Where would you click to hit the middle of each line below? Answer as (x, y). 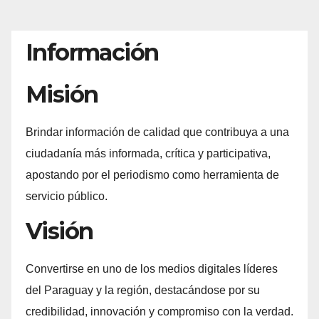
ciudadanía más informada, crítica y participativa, (148, 154)
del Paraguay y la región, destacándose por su (143, 290)
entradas (114, 31)
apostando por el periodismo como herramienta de (152, 175)
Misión (62, 95)
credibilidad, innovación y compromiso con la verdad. (159, 311)
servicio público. (67, 197)
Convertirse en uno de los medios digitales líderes (152, 268)
